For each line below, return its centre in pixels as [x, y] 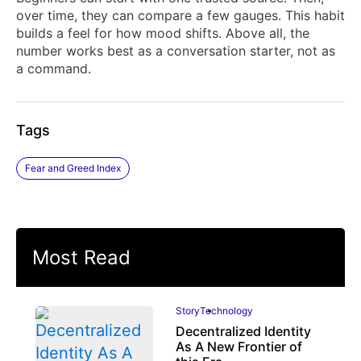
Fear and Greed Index [73, 168]
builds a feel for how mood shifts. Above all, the [163, 33]
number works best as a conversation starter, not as [176, 51]
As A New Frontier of [239, 347]
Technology [226, 311]
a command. [54, 69]
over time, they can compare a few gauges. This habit [180, 16]
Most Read [81, 258]
